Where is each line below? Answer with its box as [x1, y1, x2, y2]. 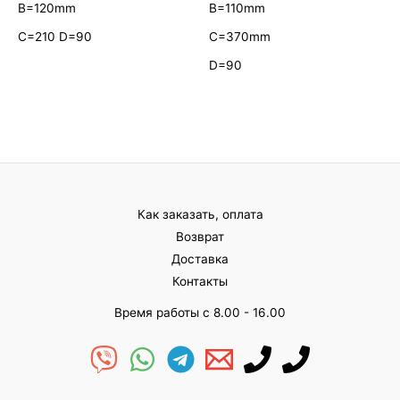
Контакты [172, 273, 228, 288]
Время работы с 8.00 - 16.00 [114, 304, 286, 320]
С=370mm [209, 29, 271, 45]
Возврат [176, 229, 224, 244]
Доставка [171, 251, 229, 266]
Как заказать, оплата [137, 206, 263, 221]
